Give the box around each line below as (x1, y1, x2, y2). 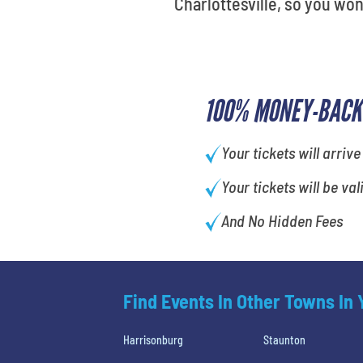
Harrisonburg (123, 333, 183, 347)
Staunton (263, 333, 306, 347)
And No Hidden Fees (220, 211, 343, 230)
